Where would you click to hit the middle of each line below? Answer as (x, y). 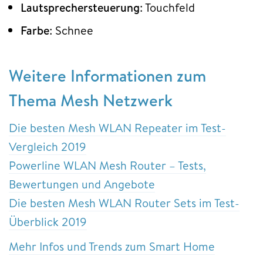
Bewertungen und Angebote (82, 184)
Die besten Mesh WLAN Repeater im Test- (117, 127)
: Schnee (71, 30)
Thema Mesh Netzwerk (91, 100)
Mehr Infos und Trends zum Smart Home (112, 246)
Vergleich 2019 (48, 146)
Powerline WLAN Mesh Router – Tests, (107, 165)
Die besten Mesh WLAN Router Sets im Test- (124, 203)
